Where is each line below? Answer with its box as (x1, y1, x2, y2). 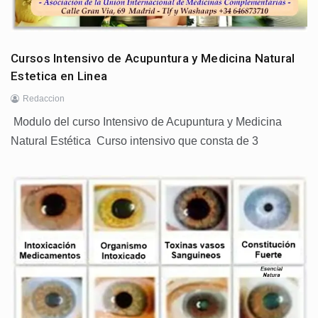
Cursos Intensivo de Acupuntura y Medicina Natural (11, 51, 295, 66)
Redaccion (23, 94, 65, 104)
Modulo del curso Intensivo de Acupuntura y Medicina (11, 116, 282, 128)
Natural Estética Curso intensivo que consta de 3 (11, 135, 258, 148)
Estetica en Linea (11, 69, 108, 84)
